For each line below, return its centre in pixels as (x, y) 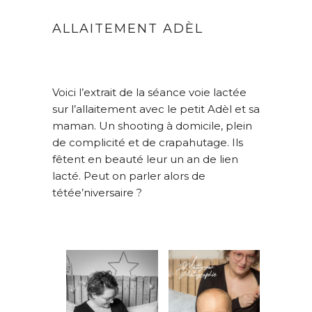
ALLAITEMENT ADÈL (128, 29)
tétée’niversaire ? (97, 192)
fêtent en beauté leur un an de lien (145, 159)
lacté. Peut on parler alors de (129, 175)
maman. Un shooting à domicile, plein (152, 125)
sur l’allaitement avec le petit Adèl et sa (156, 109)
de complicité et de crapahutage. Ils (148, 142)
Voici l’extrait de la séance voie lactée (149, 92)
